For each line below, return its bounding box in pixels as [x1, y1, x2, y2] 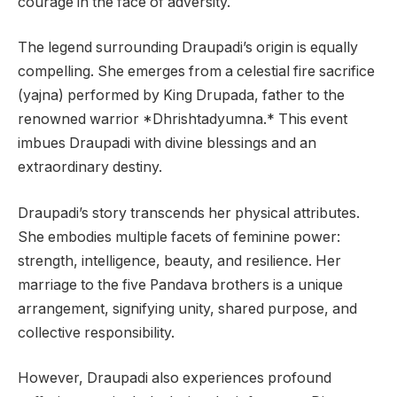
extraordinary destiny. [18, 159, 162, 176]
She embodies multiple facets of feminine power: [18, 228, 340, 245]
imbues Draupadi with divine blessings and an [18, 135, 316, 152]
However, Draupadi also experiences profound [18, 370, 331, 387]
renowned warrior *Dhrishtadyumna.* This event [18, 111, 347, 128]
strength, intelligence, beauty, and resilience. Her [18, 252, 341, 269]
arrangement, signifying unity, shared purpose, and [18, 300, 357, 317]
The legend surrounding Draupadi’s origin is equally [18, 39, 358, 57]
